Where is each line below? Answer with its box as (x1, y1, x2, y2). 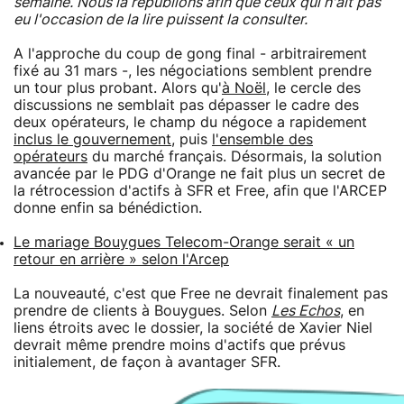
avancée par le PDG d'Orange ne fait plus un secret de (14, 166, 385, 181)
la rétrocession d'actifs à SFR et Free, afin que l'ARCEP (14, 183, 387, 198)
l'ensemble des (212, 132, 313, 147)
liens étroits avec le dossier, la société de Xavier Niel (14, 320, 372, 335)
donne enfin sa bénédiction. (14, 200, 202, 216)
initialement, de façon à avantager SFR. (14, 354, 280, 370)
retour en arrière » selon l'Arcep (14, 252, 229, 267)
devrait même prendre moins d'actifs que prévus (14, 337, 345, 353)
